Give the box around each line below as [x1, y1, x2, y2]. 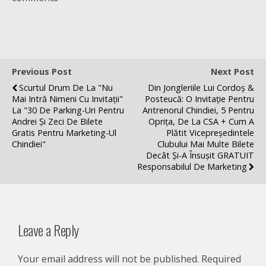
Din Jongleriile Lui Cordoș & [148, 82, 254, 93]
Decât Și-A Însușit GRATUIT [146, 150, 254, 161]
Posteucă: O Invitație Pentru [145, 93, 254, 104]
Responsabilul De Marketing [137, 161, 247, 172]
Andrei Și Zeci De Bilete [12, 116, 103, 127]
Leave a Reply [18, 218, 79, 240]
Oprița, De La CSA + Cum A [148, 116, 254, 127]
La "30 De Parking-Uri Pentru [12, 104, 124, 116]
